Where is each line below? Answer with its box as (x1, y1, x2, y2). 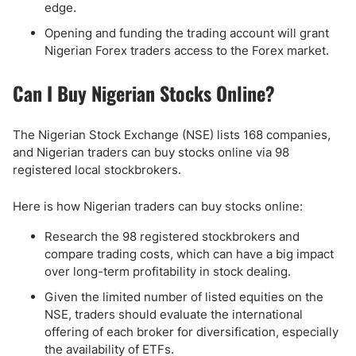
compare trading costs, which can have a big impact (44, 246, 334, 261)
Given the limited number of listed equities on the (44, 289, 323, 304)
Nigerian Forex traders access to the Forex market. (44, 43, 329, 58)
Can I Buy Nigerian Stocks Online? (13, 79, 275, 107)
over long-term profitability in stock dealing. (44, 264, 291, 279)
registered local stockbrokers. (13, 162, 181, 177)
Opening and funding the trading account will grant (44, 25, 329, 41)
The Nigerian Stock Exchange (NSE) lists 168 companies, (13, 127, 331, 142)
